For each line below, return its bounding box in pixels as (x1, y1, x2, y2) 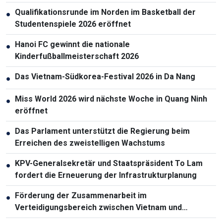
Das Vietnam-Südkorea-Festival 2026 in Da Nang (15, 71, 195, 81)
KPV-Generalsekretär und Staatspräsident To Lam (15, 158, 203, 168)
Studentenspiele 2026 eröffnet (15, 19, 131, 29)
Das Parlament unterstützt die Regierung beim (15, 126, 190, 136)
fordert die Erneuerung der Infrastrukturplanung (15, 170, 197, 180)
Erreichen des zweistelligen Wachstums (15, 138, 165, 148)
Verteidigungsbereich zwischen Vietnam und (15, 202, 182, 212)
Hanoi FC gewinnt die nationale (15, 39, 130, 49)
